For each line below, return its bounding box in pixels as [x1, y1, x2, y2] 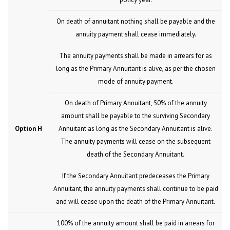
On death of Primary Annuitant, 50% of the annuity [64, 99, 207, 108]
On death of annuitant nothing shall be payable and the [56, 17, 215, 26]
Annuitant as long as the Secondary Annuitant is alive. [59, 124, 213, 133]
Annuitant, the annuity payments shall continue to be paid [53, 184, 218, 194]
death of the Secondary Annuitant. [87, 150, 184, 159]
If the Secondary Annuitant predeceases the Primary [62, 171, 209, 181]
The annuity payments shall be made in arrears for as [59, 51, 212, 61]
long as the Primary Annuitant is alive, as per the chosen [55, 64, 216, 73]
